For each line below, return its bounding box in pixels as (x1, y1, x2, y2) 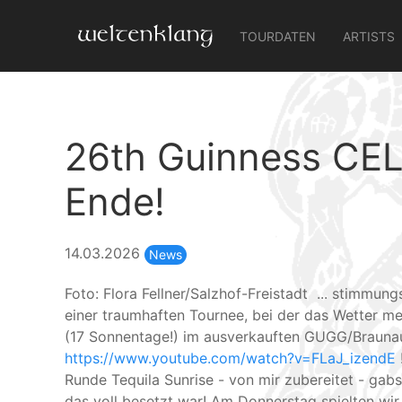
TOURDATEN (240, 28, 316, 44)
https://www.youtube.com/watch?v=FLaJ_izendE (65, 348, 400, 367)
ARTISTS (343, 28, 395, 44)
